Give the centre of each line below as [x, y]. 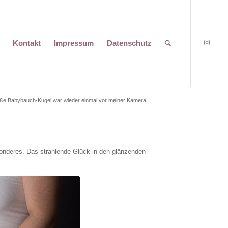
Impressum [74, 43]
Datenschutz [130, 43]
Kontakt [27, 43]
